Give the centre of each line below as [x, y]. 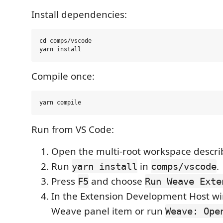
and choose [117, 181]
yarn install [105, 166]
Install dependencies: [79, 14]
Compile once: [63, 76]
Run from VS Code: [73, 129]
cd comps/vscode [65, 41]
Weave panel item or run [108, 211]
